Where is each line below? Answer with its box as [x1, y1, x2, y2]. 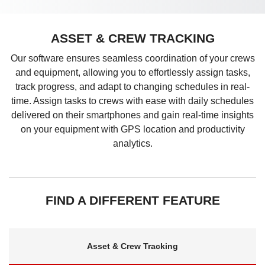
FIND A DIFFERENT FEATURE [45, 193, 220, 207]
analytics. [112, 138, 153, 148]
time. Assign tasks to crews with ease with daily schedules [11, 96, 254, 106]
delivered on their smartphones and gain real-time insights [11, 110, 254, 120]
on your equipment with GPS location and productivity [20, 124, 245, 134]
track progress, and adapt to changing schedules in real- [15, 82, 250, 92]
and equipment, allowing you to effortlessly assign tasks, [15, 67, 250, 77]
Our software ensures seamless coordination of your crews [10, 53, 255, 63]
